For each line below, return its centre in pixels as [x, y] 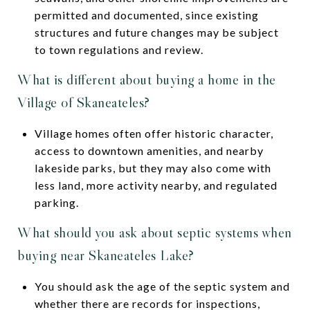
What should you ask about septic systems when [155, 232]
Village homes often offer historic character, [154, 133]
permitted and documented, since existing [146, 15]
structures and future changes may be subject [156, 32]
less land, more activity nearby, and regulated [156, 185]
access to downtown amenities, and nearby [149, 150]
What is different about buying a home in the [147, 79]
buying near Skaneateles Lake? [106, 255]
